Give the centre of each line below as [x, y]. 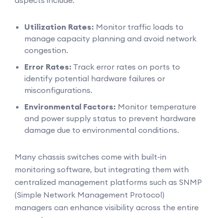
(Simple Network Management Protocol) [90, 195]
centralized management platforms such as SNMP [108, 182]
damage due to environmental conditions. [102, 130]
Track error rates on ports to [126, 67]
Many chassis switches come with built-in [91, 157]
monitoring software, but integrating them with [102, 169]
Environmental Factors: [70, 107]
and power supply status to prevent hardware [110, 118]
